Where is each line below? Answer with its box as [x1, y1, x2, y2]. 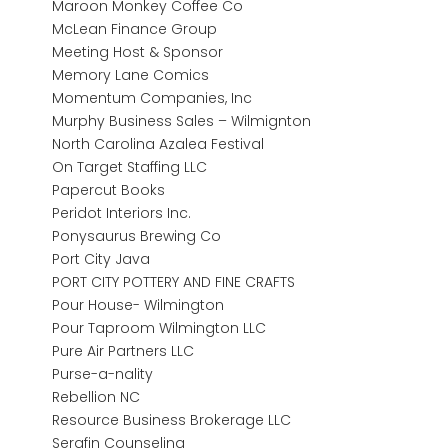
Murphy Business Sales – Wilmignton [52, 110, 312, 131]
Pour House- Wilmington [52, 294, 225, 315]
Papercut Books [52, 179, 166, 200]
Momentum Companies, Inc [52, 87, 253, 108]
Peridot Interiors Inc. [52, 202, 192, 223]
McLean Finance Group [52, 18, 218, 39]
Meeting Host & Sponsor [52, 41, 224, 62]
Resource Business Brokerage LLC [52, 409, 292, 430]
